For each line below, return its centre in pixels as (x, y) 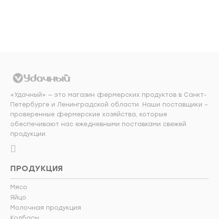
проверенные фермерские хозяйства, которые (89, 115)
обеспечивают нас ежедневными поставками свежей (98, 124)
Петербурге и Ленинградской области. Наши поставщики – (109, 105)
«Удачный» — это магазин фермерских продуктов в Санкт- (109, 95)
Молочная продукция (46, 208)
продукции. (29, 134)
